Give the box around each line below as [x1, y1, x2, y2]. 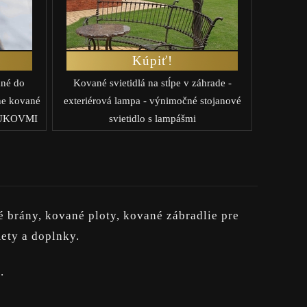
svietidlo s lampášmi [108, 112, 196, 124]
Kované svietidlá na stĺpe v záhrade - [73, 77, 232, 88]
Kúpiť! [132, 53, 173, 68]
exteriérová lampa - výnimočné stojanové [63, 95, 241, 106]
